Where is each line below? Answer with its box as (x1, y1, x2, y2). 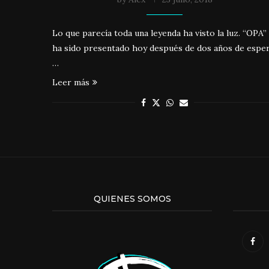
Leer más (52, 76, 89, 88)
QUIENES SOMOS (93, 193, 171, 204)
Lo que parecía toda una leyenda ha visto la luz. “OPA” (52, 27, 267, 38)
